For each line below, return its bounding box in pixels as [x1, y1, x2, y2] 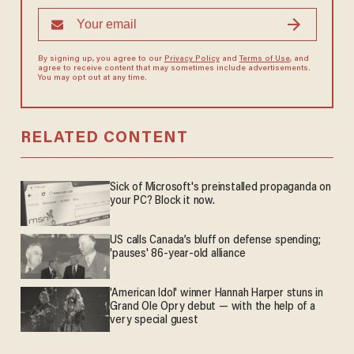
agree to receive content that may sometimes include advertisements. [37, 64, 311, 73]
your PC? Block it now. [110, 194, 215, 207]
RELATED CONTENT [20, 130, 188, 146]
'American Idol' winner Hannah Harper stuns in [110, 288, 323, 300]
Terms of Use [239, 55, 290, 63]
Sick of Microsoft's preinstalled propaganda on [110, 181, 331, 194]
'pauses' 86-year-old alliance [110, 248, 246, 261]
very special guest [110, 314, 198, 327]
